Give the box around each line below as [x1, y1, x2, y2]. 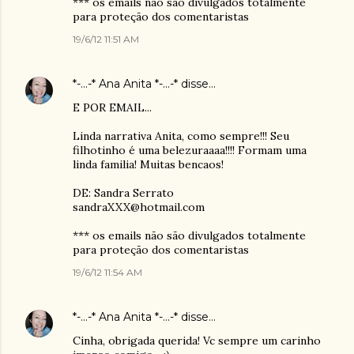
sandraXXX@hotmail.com [73, 199, 205, 214]
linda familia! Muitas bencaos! [73, 156, 224, 171]
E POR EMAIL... [73, 100, 152, 115]
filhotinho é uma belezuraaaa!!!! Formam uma [73, 142, 307, 157]
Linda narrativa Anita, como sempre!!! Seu [73, 128, 289, 143]
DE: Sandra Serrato [73, 185, 174, 200]
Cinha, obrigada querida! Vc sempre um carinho [73, 333, 321, 348]
